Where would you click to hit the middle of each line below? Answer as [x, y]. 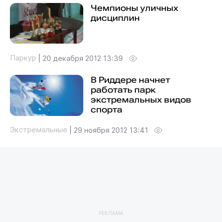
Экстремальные [39, 130]
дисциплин [115, 18]
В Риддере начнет [130, 80]
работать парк [123, 90]
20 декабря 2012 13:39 [83, 58]
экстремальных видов [141, 100]
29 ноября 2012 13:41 [111, 130]
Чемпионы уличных [134, 8]
